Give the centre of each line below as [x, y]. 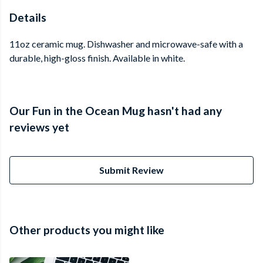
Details [28, 17]
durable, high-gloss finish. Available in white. [97, 58]
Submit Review [131, 170]
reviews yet [39, 127]
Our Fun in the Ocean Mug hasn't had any [116, 111]
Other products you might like [87, 230]
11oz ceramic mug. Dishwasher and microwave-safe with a [126, 44]
